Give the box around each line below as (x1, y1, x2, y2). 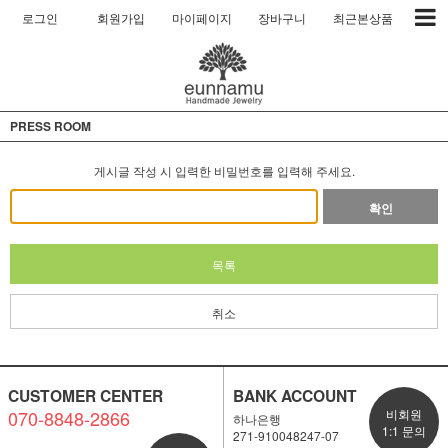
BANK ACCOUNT (232, 384, 357, 407)
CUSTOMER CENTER (7, 384, 163, 407)
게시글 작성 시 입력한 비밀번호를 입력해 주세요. (93, 162, 355, 179)
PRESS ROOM (10, 117, 91, 135)
